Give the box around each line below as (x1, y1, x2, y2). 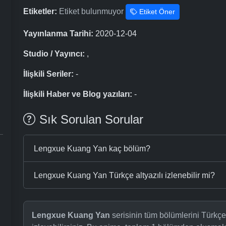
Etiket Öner (137, 8, 175, 16)
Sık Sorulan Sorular (39, 112, 143, 127)
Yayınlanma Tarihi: (23, 29, 93, 38)
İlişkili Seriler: (23, 70, 74, 79)
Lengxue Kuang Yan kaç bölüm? (34, 144, 150, 153)
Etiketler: (23, 7, 57, 16)
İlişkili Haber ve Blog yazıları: (23, 90, 132, 99)
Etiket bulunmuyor (59, 7, 124, 16)
